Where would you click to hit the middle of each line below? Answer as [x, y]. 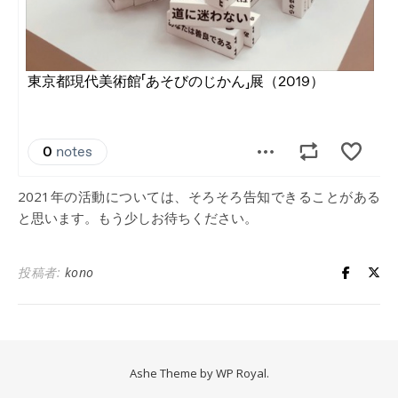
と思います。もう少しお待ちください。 [138, 218]
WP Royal [241, 373]
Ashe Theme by [172, 373]
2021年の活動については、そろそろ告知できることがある [199, 196]
